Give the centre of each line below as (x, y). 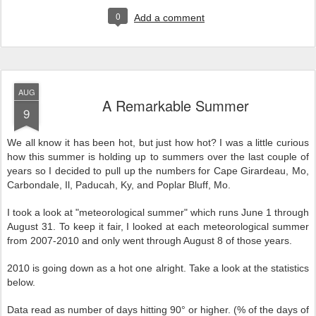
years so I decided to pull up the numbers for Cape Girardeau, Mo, (158, 171)
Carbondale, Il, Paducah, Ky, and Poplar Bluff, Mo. (119, 185)
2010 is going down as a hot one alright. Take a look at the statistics (158, 268)
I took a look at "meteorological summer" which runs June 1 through (158, 212)
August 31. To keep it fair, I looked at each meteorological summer (158, 226)
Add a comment (169, 18)
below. (21, 282)
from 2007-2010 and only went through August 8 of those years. (150, 241)
